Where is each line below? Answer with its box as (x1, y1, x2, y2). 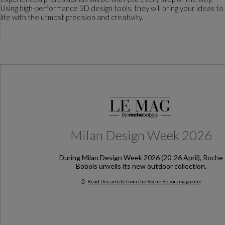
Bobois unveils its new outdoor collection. (75, 161, 206, 170)
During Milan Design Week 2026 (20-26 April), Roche (59, 153, 223, 162)
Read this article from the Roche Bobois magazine (87, 178, 201, 184)
